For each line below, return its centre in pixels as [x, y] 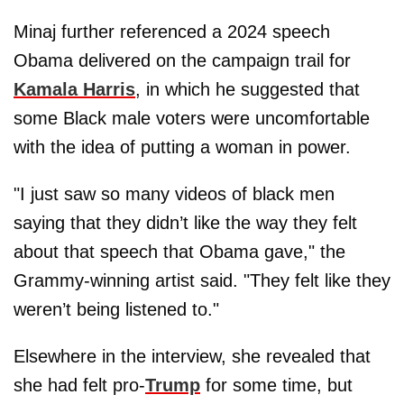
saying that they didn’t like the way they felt [185, 223]
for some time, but [276, 386]
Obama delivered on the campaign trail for [182, 61]
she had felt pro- [79, 386]
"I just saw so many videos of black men [174, 194]
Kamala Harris [74, 90]
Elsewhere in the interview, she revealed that [192, 357]
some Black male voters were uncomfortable [192, 119]
